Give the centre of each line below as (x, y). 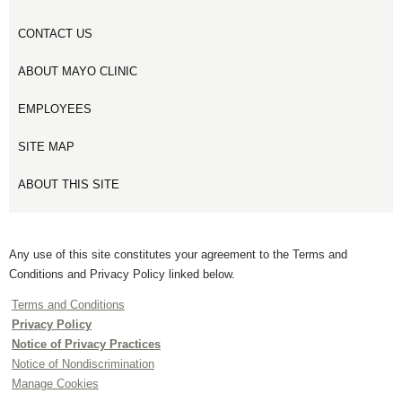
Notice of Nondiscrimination (83, 364)
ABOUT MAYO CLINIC (78, 71)
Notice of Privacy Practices (86, 344)
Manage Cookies (55, 384)
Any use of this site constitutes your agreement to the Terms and (178, 254)
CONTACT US (55, 34)
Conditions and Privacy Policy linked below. (122, 274)
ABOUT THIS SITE (69, 184)
